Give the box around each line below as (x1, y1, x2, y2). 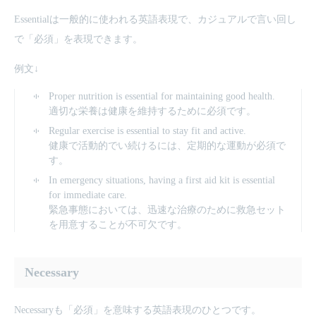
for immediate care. (49, 190, 127, 200)
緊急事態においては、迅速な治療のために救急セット (49, 205, 286, 215)
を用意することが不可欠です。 (49, 219, 187, 230)
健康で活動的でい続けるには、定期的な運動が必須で (49, 140, 286, 151)
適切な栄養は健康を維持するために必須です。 (49, 106, 256, 116)
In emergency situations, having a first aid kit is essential (49, 175, 275, 186)
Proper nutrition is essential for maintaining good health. (49, 91, 275, 102)
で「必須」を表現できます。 (14, 34, 142, 44)
